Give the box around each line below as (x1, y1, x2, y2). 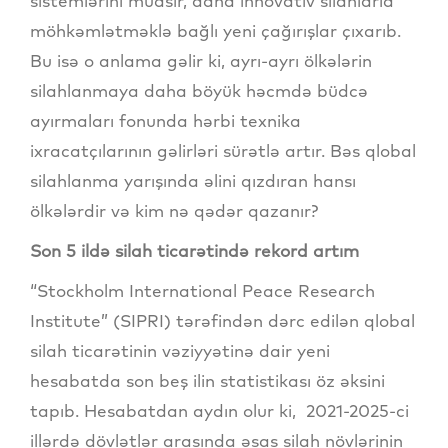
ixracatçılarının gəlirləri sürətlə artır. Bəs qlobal (30, 140, 416, 162)
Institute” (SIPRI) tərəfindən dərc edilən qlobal (30, 310, 415, 332)
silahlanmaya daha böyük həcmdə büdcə (30, 80, 368, 102)
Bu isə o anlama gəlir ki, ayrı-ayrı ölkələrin (30, 50, 372, 72)
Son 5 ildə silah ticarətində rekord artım (30, 240, 359, 262)
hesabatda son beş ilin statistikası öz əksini (30, 370, 385, 392)
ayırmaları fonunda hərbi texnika (30, 110, 301, 132)
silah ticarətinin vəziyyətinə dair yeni (30, 340, 330, 362)
